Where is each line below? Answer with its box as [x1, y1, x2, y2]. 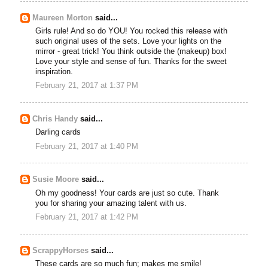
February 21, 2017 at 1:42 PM [35, 212, 139, 221]
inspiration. [35, 67, 74, 76]
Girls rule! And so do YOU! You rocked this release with [35, 26, 228, 35]
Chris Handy [32, 114, 78, 123]
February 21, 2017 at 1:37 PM [35, 81, 139, 90]
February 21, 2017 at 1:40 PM [35, 142, 139, 151]
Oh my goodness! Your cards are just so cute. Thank [35, 188, 220, 197]
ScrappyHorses [32, 246, 89, 255]
